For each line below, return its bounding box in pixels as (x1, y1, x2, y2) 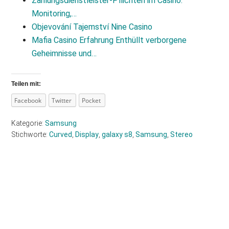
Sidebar (11, 201, 65, 218)
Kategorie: (11, 119, 45, 127)
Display (75, 130, 99, 139)
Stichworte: (11, 130, 50, 139)
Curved (49, 130, 73, 139)
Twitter (52, 96, 72, 105)
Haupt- (11, 183, 58, 200)
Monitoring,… (32, 9, 77, 18)
